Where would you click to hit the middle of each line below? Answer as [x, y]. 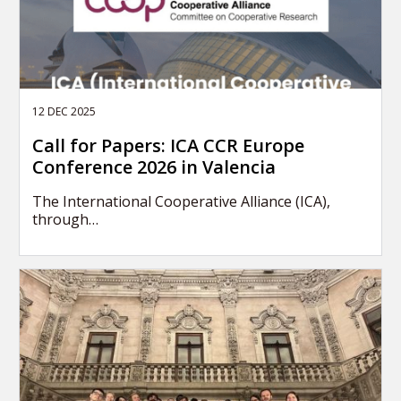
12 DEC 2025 [64, 112]
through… [65, 220]
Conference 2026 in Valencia [154, 167]
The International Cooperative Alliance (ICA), [181, 202]
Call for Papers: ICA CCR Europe [168, 146]
